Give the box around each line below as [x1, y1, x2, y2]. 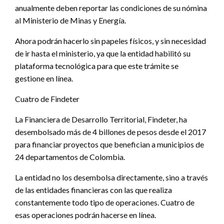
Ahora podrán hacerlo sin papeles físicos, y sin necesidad [15, 35, 206, 45]
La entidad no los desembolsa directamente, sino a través [15, 172, 208, 182]
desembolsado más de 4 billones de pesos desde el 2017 [15, 126, 206, 136]
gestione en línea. [15, 73, 73, 83]
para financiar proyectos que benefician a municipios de [15, 139, 204, 149]
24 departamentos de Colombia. [15, 151, 125, 161]
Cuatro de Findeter [15, 93, 79, 103]
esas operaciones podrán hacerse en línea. [15, 209, 156, 219]
